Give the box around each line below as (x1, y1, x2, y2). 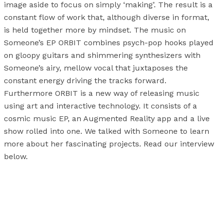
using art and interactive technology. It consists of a (4, 101, 197, 111)
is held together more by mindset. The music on (4, 25, 186, 35)
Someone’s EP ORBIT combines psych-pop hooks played (4, 38, 214, 48)
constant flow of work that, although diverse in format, (4, 13, 209, 22)
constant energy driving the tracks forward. (4, 76, 166, 86)
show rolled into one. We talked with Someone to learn (4, 127, 209, 136)
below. (4, 152, 28, 162)
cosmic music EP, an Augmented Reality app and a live (4, 114, 210, 124)
